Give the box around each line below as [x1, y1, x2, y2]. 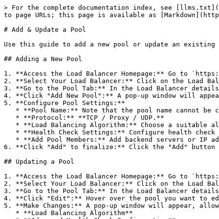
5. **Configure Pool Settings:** [4, 99, 125, 107]
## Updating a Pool [4, 158, 74, 165]
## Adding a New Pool [4, 55, 82, 63]
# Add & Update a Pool [4, 26, 86, 33]
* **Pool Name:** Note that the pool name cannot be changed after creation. [4, 107, 16, 114]
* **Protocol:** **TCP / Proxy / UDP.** [4, 114, 16, 121]
